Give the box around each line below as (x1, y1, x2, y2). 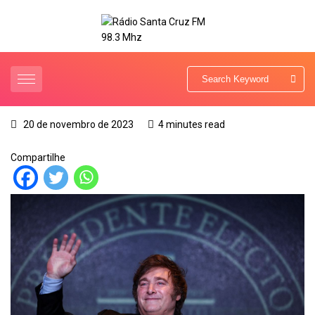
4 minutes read (158, 119, 225, 131)
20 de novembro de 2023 (21, 119, 134, 131)
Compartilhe (11, 152, 65, 164)
